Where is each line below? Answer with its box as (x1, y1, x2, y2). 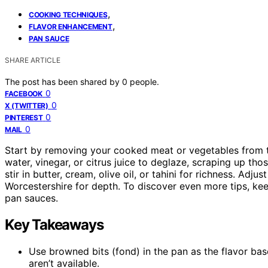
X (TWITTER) (5, 100, 48, 110)
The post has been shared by (5, 76, 122, 87)
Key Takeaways (5, 215, 103, 233)
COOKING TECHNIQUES (29, 10, 108, 19)
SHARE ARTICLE (5, 55, 60, 65)
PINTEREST (5, 112, 43, 122)
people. (130, 76, 159, 87)
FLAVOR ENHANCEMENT (29, 22, 112, 31)
